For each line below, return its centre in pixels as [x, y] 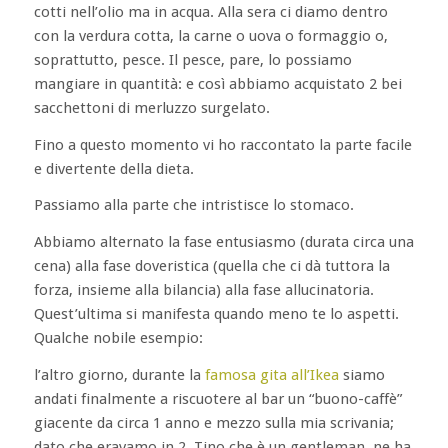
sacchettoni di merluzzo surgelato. [151, 107]
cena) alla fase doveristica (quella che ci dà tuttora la [211, 266]
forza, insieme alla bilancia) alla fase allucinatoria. [203, 290]
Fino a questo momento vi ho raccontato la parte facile [222, 144]
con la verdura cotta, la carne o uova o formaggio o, [210, 35]
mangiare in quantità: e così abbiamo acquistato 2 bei [217, 83]
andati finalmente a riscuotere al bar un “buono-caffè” [217, 398]
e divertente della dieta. [113, 168]
